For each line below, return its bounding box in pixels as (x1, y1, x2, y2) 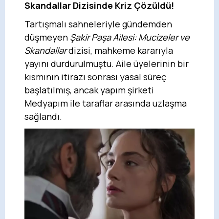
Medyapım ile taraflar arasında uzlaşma (24, 97, 187, 109)
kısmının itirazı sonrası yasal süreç (24, 71, 167, 83)
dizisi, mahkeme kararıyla (66, 44, 173, 56)
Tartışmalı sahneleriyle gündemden (24, 18, 172, 30)
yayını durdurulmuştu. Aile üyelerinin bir (24, 58, 189, 69)
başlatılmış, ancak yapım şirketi (24, 84, 154, 96)
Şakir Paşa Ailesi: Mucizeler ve (70, 31, 190, 43)
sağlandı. (24, 110, 62, 122)
